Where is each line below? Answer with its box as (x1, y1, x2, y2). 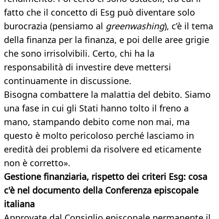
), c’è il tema (164, 20, 213, 32)
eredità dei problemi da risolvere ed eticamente (4, 143, 201, 155)
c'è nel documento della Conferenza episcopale (4, 184, 198, 197)
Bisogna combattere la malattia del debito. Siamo (4, 88, 211, 101)
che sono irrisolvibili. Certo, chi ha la (4, 47, 154, 60)
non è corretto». (4, 157, 70, 169)
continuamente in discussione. (4, 75, 131, 87)
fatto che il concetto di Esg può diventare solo (4, 6, 195, 19)
